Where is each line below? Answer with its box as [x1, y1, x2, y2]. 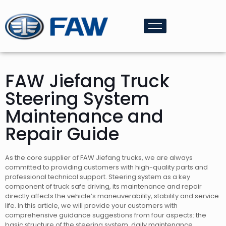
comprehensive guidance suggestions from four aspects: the [5, 210, 206, 220]
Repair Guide [5, 122, 119, 147]
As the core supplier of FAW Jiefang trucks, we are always [5, 153, 193, 163]
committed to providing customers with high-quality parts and [5, 162, 208, 173]
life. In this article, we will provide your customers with [5, 201, 178, 211]
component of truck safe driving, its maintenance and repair [5, 182, 202, 192]
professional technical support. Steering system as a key [5, 172, 190, 182]
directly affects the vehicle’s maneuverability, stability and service [5, 191, 219, 201]
